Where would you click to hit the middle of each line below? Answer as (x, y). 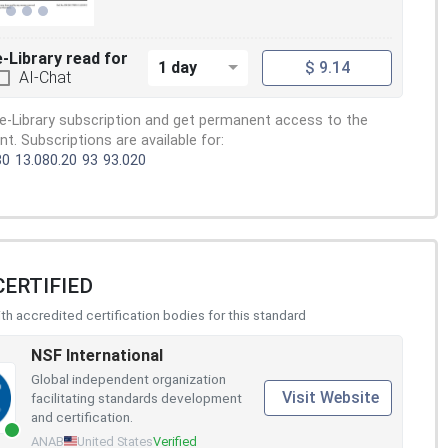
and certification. (82, 416)
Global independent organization (128, 378)
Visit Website (330, 397)
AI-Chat (45, 77)
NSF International (97, 355)
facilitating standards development (136, 397)
